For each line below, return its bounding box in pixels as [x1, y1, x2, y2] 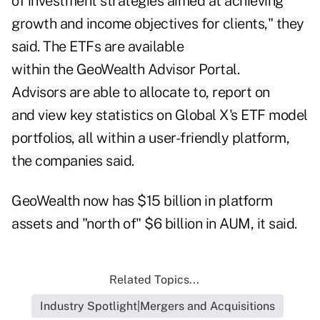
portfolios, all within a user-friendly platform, [11, 129, 289, 147]
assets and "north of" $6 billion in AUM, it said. [11, 215, 297, 233]
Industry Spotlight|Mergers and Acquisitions [39, 299, 275, 314]
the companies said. [11, 152, 134, 170]
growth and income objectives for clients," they [11, 15, 304, 33]
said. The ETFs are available [11, 38, 184, 56]
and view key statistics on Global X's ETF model [11, 106, 308, 124]
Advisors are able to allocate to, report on [11, 84, 270, 101]
